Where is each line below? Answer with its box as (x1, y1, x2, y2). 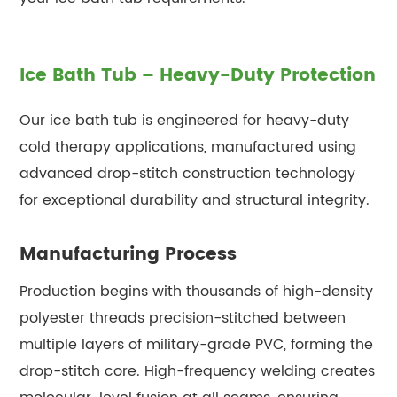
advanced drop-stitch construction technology (19, 161, 356, 185)
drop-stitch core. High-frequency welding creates (19, 359, 376, 383)
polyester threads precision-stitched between (19, 306, 346, 330)
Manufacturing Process (19, 239, 237, 269)
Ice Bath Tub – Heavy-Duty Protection (19, 60, 377, 90)
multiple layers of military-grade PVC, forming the (19, 332, 374, 356)
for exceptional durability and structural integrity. (19, 188, 370, 212)
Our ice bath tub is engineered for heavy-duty (19, 108, 350, 132)
